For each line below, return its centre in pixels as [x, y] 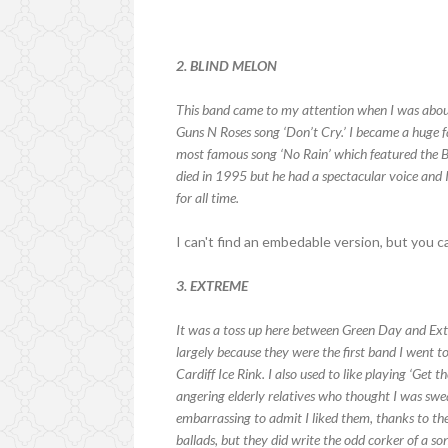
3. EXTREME [212, 285]
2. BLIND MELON [227, 65]
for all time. [208, 197]
